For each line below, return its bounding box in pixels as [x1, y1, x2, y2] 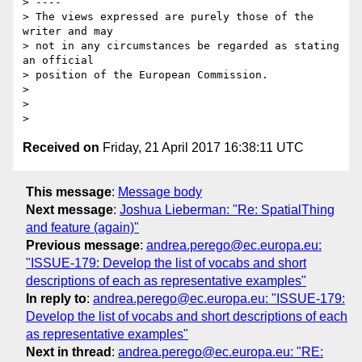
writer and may [23, 25, 113, 38]
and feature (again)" [26, 220, 139, 234]
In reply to [26, 291, 86, 305]
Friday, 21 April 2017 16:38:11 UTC [99, 141, 304, 155]
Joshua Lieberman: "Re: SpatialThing [120, 202, 335, 217]
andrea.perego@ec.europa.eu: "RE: [118, 344, 323, 359]
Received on [23, 141, 99, 155]
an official [23, 54, 94, 67]
